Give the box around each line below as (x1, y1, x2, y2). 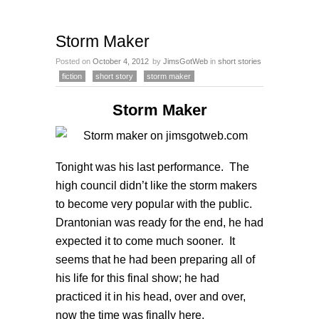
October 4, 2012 (93, 57, 149, 66)
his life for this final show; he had (56, 271, 219, 284)
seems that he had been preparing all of (56, 253, 255, 266)
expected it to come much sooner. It (56, 234, 235, 247)
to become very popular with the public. (56, 197, 255, 210)
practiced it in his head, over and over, (56, 290, 246, 303)
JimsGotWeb (163, 57, 208, 66)
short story (95, 72, 133, 80)
